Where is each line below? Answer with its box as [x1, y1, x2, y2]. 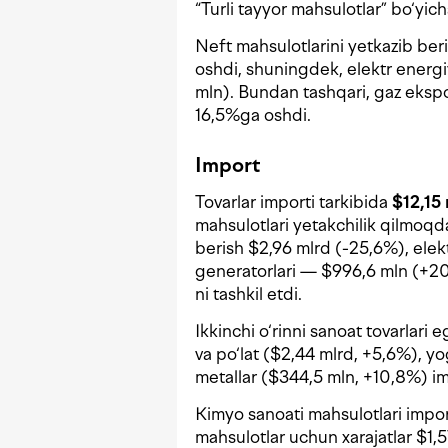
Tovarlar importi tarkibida [195, 192, 392, 213]
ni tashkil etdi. [195, 284, 302, 305]
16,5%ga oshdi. [195, 105, 311, 126]
